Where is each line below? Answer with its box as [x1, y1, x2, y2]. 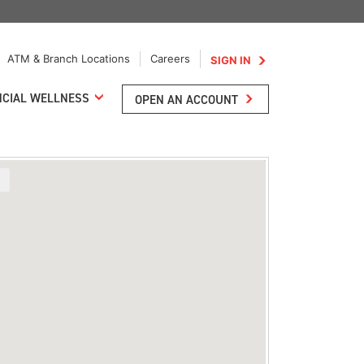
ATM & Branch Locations [7, 51, 130, 65]
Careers [150, 51, 190, 65]
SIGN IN [210, 53, 251, 67]
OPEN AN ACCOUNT [135, 91, 238, 107]
